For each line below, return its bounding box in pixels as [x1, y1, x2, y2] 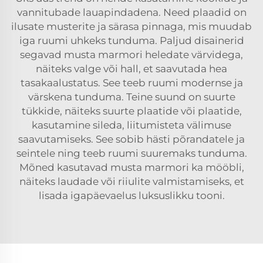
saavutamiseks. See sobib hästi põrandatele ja [18, 133, 245, 146]
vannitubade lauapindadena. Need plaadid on [16, 6, 247, 19]
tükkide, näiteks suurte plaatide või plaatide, [21, 105, 242, 117]
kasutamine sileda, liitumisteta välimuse [32, 119, 231, 131]
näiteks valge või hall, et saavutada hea [36, 63, 227, 75]
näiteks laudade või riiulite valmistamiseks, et [19, 176, 244, 188]
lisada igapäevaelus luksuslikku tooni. [38, 190, 225, 202]
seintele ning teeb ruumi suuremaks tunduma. [16, 147, 247, 160]
